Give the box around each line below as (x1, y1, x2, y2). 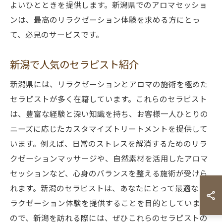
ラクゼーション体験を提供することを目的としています (10, 197, 208, 208)
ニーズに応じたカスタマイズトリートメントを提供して (10, 123, 208, 134)
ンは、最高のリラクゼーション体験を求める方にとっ (10, 14, 200, 25)
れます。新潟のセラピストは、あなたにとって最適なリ (10, 182, 207, 193)
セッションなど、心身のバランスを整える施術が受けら (10, 167, 208, 178)
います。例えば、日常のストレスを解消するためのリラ (10, 138, 207, 149)
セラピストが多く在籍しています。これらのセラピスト (10, 93, 207, 104)
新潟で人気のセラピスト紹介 (10, 56, 139, 71)
